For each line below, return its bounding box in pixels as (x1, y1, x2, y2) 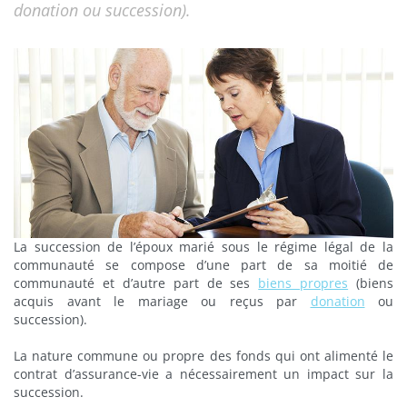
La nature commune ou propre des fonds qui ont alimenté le (14, 347, 393, 364)
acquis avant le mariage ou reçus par (14, 293, 311, 310)
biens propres (258, 274, 349, 292)
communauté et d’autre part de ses (14, 274, 259, 292)
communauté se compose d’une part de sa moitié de (14, 256, 393, 273)
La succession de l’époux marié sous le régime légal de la (14, 238, 393, 255)
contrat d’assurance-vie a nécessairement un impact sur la (14, 365, 393, 382)
